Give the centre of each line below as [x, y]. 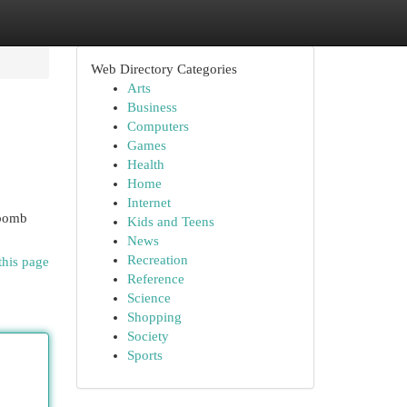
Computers [158, 126]
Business [152, 107]
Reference [155, 279]
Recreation [157, 260]
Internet [149, 203]
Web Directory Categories [164, 69]
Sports [144, 355]
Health [145, 164]
